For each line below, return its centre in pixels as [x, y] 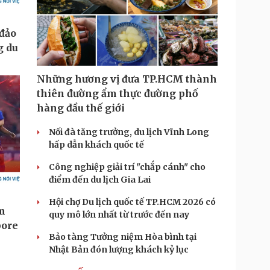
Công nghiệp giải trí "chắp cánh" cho [127, 167]
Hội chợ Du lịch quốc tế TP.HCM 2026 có [132, 202]
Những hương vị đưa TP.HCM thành [127, 79]
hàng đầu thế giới [81, 108]
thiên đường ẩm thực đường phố [118, 93]
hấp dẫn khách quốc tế [96, 145]
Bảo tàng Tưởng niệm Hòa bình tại [123, 237]
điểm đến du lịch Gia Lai [100, 180]
